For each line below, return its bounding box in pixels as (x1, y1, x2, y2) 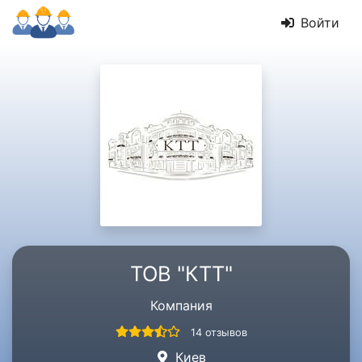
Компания (149, 297, 213, 314)
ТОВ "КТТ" (129, 261, 233, 286)
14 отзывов (190, 326, 247, 339)
